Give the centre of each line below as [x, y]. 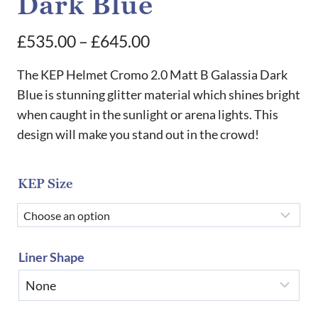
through [178, 118]
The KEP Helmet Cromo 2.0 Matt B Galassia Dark [152, 74]
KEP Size [45, 184]
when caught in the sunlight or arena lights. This [148, 114]
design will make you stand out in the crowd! [138, 134]
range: [172, 67]
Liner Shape [51, 257]
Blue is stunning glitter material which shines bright [159, 94]
